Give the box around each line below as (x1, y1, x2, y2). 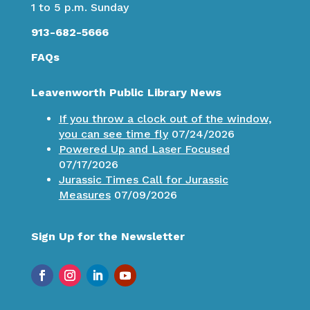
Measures (58, 188, 111, 202)
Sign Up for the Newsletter (30, 230, 185, 244)
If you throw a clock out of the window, (58, 112, 272, 126)
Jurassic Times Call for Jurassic (58, 173, 228, 187)
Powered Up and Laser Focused (58, 143, 230, 156)
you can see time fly (58, 127, 168, 141)
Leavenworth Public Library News (30, 86, 221, 100)
